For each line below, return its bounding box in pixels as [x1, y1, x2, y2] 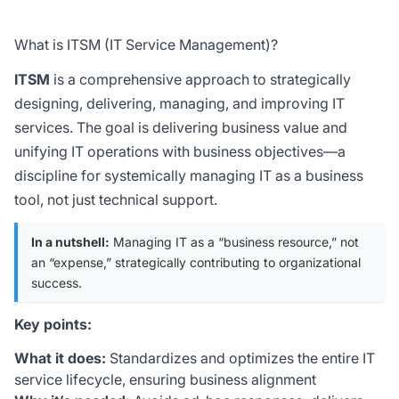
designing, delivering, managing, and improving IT [14, 94, 345, 112]
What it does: [14, 349, 106, 367]
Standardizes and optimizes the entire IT [106, 349, 375, 367]
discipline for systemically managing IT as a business [14, 167, 363, 184]
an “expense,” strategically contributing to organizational [31, 255, 361, 270]
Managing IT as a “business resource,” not [110, 234, 359, 249]
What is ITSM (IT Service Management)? [14, 36, 278, 53]
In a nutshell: [31, 234, 110, 249]
